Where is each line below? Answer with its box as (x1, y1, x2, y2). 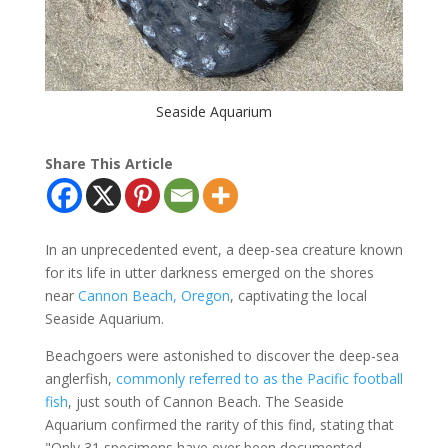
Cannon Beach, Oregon (77, 285, 230, 305)
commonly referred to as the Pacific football (115, 368, 403, 388)
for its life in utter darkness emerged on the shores (44, 262, 374, 282)
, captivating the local (229, 285, 367, 305)
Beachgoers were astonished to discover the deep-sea (44, 345, 399, 365)
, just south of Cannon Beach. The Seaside (67, 391, 344, 411)
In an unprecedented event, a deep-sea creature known (44, 239, 403, 259)
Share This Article (44, 153, 173, 173)
